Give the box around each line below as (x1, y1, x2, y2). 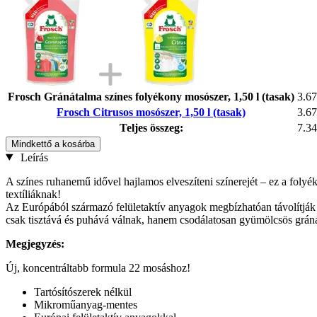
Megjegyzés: (6, 237, 64, 250)
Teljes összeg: (119, 121, 183, 134)
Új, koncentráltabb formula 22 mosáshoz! (6, 261, 190, 274)
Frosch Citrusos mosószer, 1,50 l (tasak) (57, 105, 246, 118)
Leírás (17, 151, 48, 163)
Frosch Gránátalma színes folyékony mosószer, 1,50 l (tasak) (8, 90, 294, 103)
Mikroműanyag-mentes (34, 298, 137, 311)
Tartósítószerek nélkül (34, 285, 132, 298)
